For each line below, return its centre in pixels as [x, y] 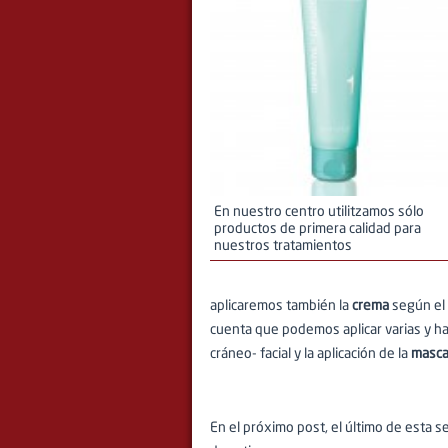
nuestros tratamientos [283, 246]
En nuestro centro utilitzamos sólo [319, 212]
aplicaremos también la [281, 306]
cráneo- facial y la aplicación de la [310, 354]
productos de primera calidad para [317, 229]
